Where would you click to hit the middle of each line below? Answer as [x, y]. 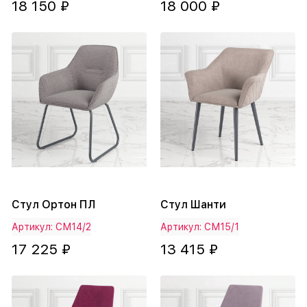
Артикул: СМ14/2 [51, 227]
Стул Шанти [193, 205]
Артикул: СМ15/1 [200, 227]
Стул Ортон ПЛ [53, 205]
